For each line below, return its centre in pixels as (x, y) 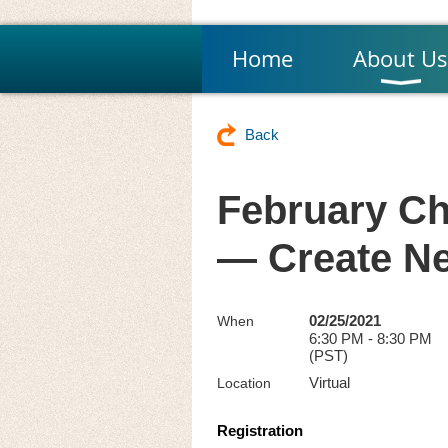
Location (244, 383)
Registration (260, 430)
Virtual (329, 382)
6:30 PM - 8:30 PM (370, 338)
